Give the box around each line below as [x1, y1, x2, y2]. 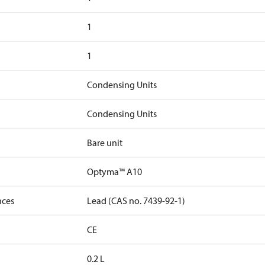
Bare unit [87, 137, 123, 148]
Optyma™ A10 [87, 166, 143, 177]
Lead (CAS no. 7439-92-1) [87, 195, 186, 206]
